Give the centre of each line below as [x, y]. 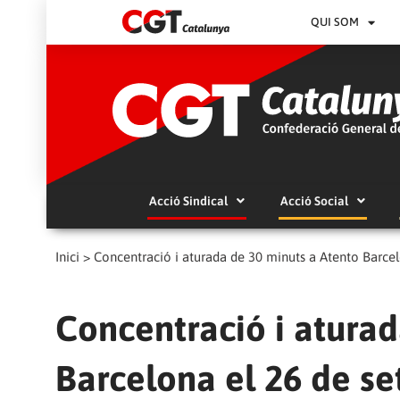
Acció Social [314, 201]
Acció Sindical [188, 201]
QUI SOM [335, 22]
